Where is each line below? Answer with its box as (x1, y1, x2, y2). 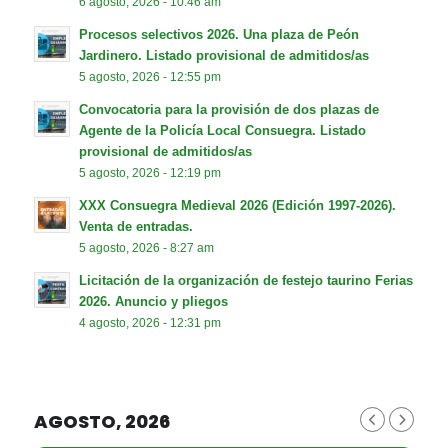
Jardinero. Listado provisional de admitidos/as (78, 48, 369, 64)
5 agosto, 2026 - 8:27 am (78, 241, 214, 255)
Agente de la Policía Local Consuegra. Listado (78, 123, 366, 139)
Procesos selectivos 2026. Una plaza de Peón (78, 27, 359, 43)
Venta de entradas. (78, 219, 193, 235)
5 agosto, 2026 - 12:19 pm (78, 166, 221, 180)
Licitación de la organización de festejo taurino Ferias (78, 273, 413, 289)
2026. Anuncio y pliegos (78, 294, 228, 310)
